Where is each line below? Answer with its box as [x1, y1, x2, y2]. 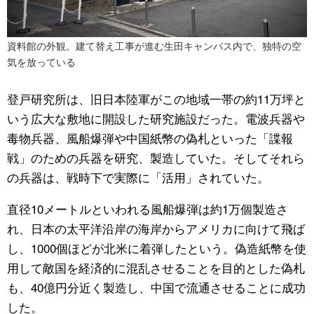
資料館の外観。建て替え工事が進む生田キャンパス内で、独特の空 [7, 38, 301, 53]
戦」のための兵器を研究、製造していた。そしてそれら [7, 148, 305, 166]
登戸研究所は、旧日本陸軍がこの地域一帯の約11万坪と [7, 89, 306, 107]
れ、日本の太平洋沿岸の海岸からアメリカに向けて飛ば [7, 219, 305, 237]
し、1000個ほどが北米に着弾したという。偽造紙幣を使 [7, 238, 306, 257]
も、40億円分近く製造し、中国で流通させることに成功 [7, 278, 306, 296]
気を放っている [7, 54, 76, 69]
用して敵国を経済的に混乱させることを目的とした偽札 [7, 258, 305, 276]
